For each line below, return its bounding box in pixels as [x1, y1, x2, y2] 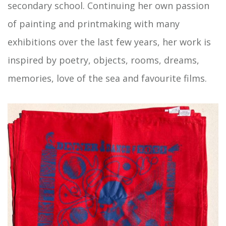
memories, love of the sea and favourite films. [8, 72, 207, 84]
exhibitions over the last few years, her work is [8, 36, 211, 48]
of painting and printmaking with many [8, 18, 180, 30]
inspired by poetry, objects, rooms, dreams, [8, 54, 199, 66]
